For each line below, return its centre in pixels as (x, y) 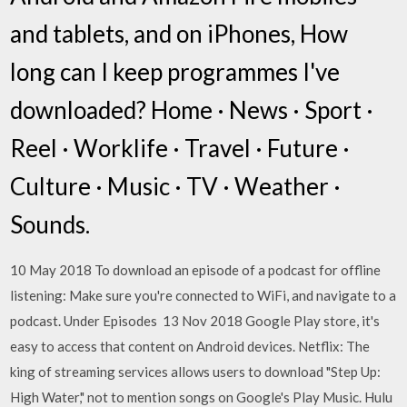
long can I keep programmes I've (175, 71)
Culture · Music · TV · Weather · (176, 186)
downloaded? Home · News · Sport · (192, 109)
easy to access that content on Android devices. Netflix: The (190, 346)
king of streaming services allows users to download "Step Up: (196, 371)
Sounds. (50, 224)
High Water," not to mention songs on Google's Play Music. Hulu (202, 397)
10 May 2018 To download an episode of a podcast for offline (196, 269)
